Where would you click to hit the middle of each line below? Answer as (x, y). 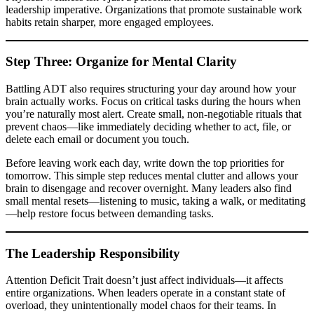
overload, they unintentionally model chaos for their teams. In (141, 306)
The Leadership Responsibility (93, 253)
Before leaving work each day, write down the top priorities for (145, 163)
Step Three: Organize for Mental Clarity (121, 62)
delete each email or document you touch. (97, 139)
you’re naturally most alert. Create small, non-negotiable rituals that (153, 114)
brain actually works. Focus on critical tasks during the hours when (153, 101)
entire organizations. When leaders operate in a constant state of (145, 293)
